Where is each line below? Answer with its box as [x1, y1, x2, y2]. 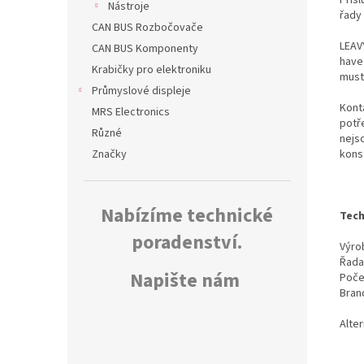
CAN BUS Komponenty [92, 41, 198, 58]
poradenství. [132, 228, 242, 258]
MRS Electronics [92, 104, 170, 121]
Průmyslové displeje [92, 83, 191, 100]
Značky [92, 146, 127, 163]
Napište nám [130, 266, 240, 296]
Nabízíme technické [101, 201, 273, 231]
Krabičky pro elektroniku [92, 62, 211, 79]
